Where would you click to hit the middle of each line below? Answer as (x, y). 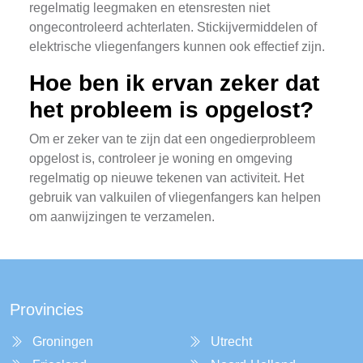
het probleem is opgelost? (171, 110)
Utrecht (231, 342)
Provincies (47, 310)
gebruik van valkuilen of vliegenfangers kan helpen (175, 197)
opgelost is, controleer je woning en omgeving (161, 158)
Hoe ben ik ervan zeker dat (174, 83)
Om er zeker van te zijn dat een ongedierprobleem (172, 139)
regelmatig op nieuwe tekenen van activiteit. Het (167, 178)
